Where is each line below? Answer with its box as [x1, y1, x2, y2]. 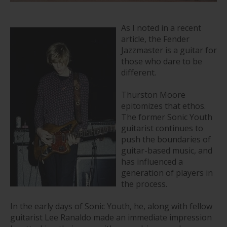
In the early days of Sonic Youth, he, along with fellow [10, 200, 212, 212]
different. [121, 66, 156, 78]
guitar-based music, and [121, 144, 212, 156]
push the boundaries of [121, 133, 211, 145]
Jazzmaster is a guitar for [121, 44, 217, 56]
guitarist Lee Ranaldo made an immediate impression [10, 211, 212, 223]
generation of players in [121, 167, 213, 178]
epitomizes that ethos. [121, 100, 206, 111]
